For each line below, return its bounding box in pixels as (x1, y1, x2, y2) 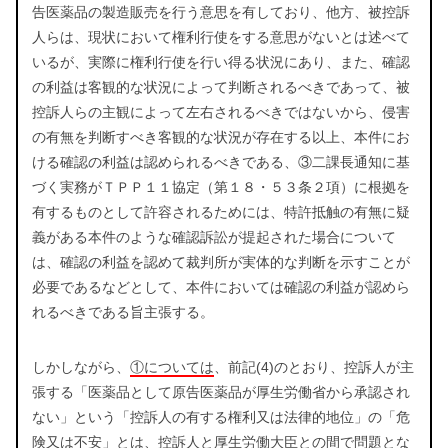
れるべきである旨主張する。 (32, 304, 214, 321)
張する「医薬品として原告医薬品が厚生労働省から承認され (32, 384, 410, 401)
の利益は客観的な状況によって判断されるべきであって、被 (32, 79, 410, 96)
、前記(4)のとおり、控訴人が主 (214, 359, 414, 376)
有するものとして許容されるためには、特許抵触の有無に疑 (32, 204, 410, 221)
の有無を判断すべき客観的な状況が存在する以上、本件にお (32, 129, 410, 146)
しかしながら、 (32, 359, 130, 376)
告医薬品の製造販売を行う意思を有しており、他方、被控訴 (32, 4, 410, 21)
